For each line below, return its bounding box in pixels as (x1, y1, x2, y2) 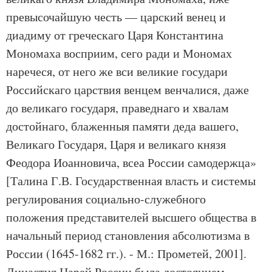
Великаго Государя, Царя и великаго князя (6, 136, 226, 152)
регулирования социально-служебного (6, 191, 206, 207)
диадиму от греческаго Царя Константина (6, 27, 223, 43)
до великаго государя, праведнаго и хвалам (6, 100, 229, 116)
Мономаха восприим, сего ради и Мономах (6, 45, 232, 61)
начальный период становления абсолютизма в (6, 227, 250, 243)
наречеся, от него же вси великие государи (6, 63, 228, 80)
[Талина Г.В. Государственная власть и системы (6, 172, 256, 189)
